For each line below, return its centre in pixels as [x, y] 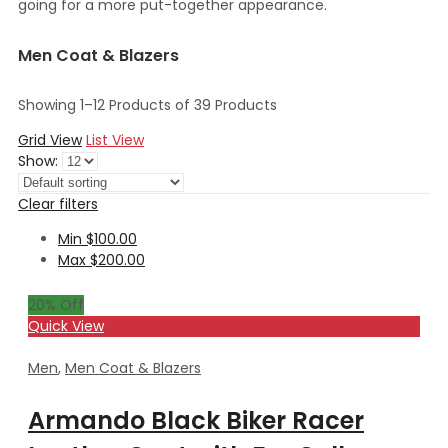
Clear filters [58, 203]
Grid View [50, 139]
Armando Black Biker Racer [196, 420]
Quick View [66, 325]
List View [115, 139]
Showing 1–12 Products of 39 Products [147, 104]
